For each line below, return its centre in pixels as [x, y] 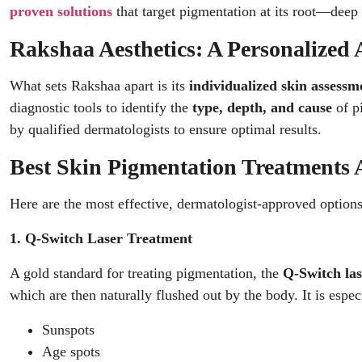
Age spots [71, 351]
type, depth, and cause [262, 107]
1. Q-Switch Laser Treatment [101, 238]
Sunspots [68, 330]
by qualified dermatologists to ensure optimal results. [166, 129]
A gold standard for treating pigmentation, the [146, 273]
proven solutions [61, 11]
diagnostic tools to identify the [101, 107]
